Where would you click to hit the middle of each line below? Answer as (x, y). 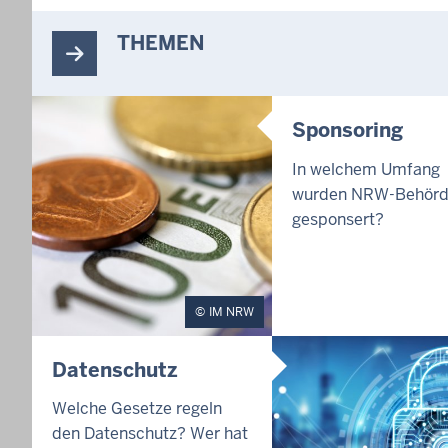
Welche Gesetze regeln (137, 409)
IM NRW (231, 311)
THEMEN (161, 43)
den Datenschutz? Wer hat (150, 434)
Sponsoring (347, 130)
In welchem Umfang (365, 169)
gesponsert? (337, 219)
